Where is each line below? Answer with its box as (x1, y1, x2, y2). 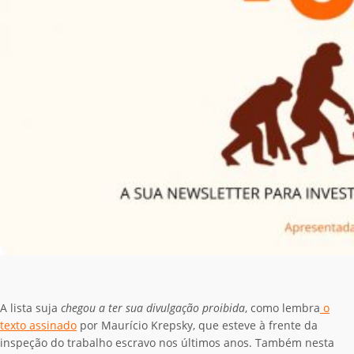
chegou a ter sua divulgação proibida (61, 299, 245, 315)
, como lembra (245, 299, 320, 315)
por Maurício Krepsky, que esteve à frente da (77, 317, 318, 333)
